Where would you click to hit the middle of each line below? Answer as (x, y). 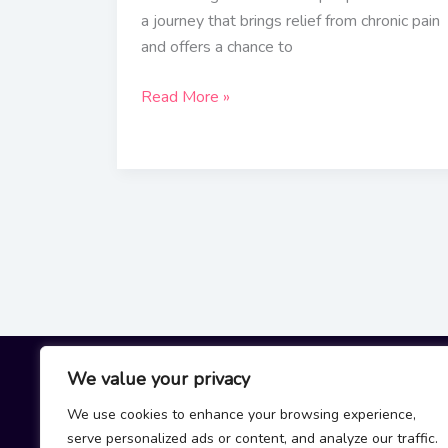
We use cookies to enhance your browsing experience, (241, 414)
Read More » (185, 97)
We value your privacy (158, 379)
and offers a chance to (217, 47)
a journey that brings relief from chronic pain (290, 21)
